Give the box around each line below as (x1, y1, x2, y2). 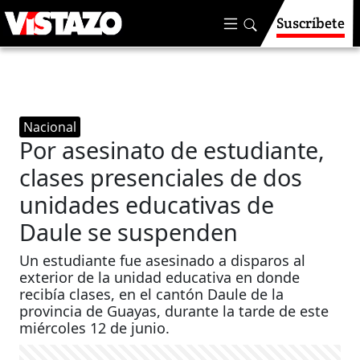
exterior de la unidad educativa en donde (19, 268, 301, 287)
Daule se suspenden (19, 216, 239, 247)
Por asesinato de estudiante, (19, 134, 325, 166)
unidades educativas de (19, 189, 275, 220)
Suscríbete (276, 14, 345, 32)
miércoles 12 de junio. (19, 318, 170, 337)
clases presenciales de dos (19, 162, 303, 193)
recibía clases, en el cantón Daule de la (19, 284, 284, 304)
